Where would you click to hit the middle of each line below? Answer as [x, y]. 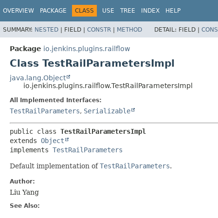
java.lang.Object [38, 78]
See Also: [25, 206]
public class [35, 131]
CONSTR [99, 29]
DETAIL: [166, 29]
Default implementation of [55, 166]
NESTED [46, 29]
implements [31, 150]
